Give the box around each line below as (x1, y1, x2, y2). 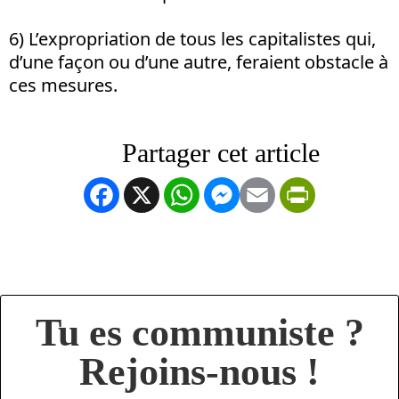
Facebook (122, 181, 201, 206)
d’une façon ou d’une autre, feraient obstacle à (9, 49, 388, 74)
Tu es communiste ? (35, 310, 364, 354)
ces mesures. (9, 72, 118, 97)
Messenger (242, 181, 334, 206)
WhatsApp (202, 181, 288, 206)
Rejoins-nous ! (79, 349, 320, 394)
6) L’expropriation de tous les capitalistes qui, (9, 26, 376, 51)
